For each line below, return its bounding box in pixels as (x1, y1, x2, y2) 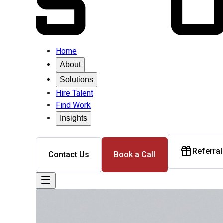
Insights (60, 114, 87, 122)
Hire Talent (56, 88, 93, 98)
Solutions (60, 75, 93, 84)
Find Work (56, 100, 91, 110)
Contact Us (48, 150, 89, 159)
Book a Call (114, 150, 155, 159)
